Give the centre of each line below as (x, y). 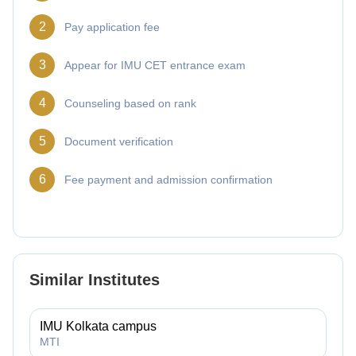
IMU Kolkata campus (98, 326)
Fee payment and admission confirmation (168, 179)
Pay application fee (112, 27)
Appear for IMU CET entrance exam (155, 65)
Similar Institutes (95, 279)
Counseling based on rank (130, 103)
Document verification (119, 141)
